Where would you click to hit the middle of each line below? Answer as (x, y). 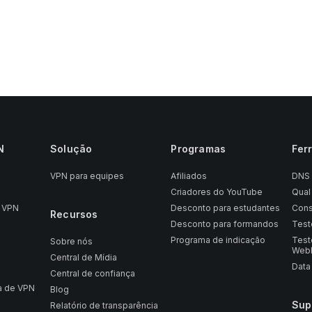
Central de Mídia (83, 257)
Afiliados (189, 176)
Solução (71, 149)
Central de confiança (92, 273)
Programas (198, 149)
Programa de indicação (218, 240)
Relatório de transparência (104, 305)
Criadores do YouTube (217, 192)
